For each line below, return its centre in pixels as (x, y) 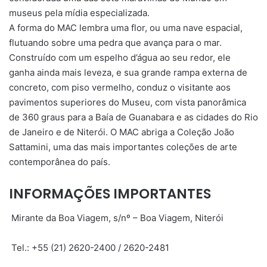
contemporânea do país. (60, 162)
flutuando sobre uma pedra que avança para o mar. (115, 43)
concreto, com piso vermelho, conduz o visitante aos (120, 88)
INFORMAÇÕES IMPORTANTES (110, 194)
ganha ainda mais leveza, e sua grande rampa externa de (128, 73)
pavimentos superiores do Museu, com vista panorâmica (128, 103)
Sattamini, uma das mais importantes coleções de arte (123, 147)
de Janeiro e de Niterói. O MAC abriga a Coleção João (122, 132)
